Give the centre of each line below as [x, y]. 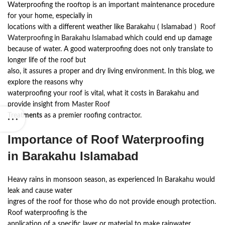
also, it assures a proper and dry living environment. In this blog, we [111, 71]
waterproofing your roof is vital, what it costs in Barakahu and [103, 93]
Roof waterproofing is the [47, 213]
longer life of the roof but [47, 60]
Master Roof [91, 104]
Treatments [25, 116]
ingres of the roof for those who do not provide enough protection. [112, 202]
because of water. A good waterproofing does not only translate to [110, 49]
